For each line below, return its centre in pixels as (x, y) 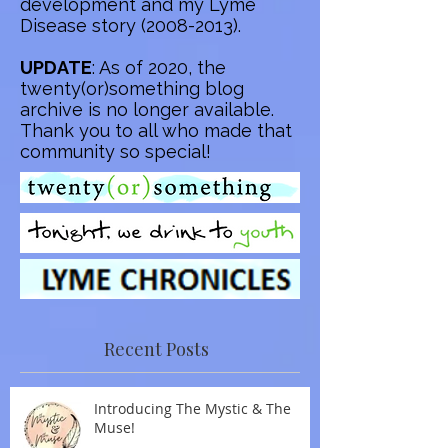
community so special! (115, 151)
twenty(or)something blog (132, 88)
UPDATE (56, 67)
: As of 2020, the (159, 67)
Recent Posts (156, 348)
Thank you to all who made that (156, 130)
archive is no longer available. (147, 109)
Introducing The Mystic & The (192, 408)
